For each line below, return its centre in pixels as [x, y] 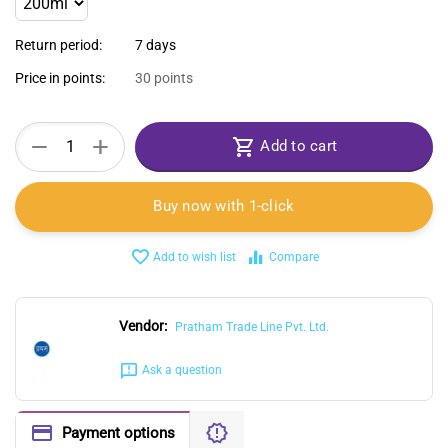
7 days [155, 44]
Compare [293, 256]
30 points [164, 77]
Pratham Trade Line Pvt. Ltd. [251, 326]
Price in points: [60, 77]
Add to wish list [194, 256]
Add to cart [298, 146]
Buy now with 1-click [224, 206]
